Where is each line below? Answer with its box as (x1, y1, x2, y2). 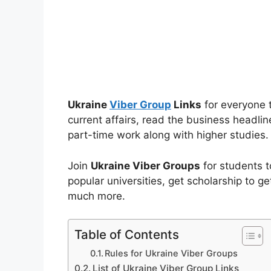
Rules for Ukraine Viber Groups (105, 248, 238, 260)
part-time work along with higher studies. (68, 129, 269, 142)
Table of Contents (74, 227, 179, 243)
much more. (68, 189, 125, 202)
